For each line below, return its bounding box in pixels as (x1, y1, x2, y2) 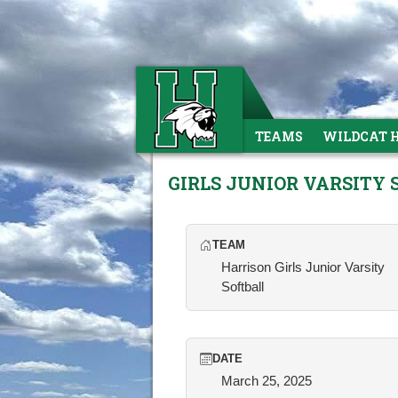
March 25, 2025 (221, 373, 312, 388)
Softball (221, 279, 264, 294)
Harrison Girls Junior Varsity (221, 259, 385, 275)
